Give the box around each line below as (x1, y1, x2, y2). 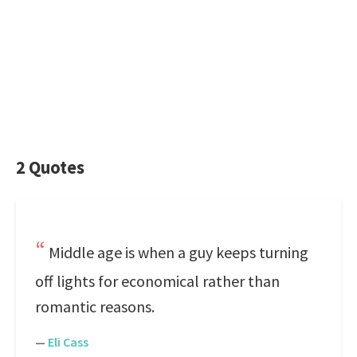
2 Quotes (16, 156, 84, 178)
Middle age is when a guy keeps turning (49, 242, 308, 262)
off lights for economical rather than (35, 271, 280, 291)
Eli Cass (48, 334, 88, 350)
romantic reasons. (35, 296, 155, 316)
